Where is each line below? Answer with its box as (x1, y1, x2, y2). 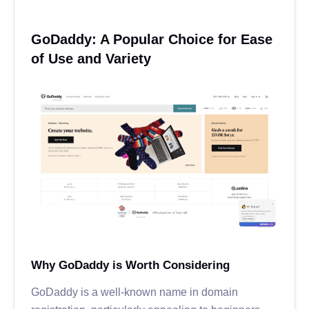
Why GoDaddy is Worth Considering (31, 259, 230, 271)
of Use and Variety (31, 51, 151, 66)
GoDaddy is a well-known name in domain (31, 286, 238, 297)
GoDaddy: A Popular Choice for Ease (31, 32, 272, 46)
